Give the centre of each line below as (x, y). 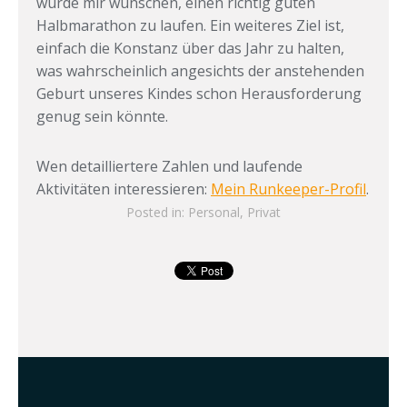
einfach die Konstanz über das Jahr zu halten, (190, 48)
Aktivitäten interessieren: (124, 189)
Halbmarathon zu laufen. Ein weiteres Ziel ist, (190, 25)
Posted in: (155, 212)
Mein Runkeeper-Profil (288, 189)
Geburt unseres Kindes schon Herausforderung (199, 93)
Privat (264, 212)
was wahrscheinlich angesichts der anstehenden (200, 70)
